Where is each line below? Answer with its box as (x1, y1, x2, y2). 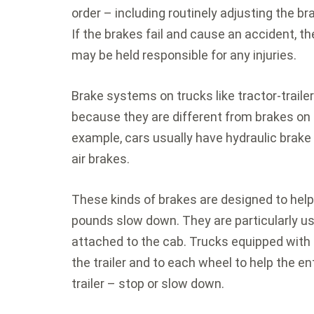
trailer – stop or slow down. (71, 276, 224, 291)
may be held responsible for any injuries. (71, 48, 296, 62)
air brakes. (71, 151, 130, 166)
